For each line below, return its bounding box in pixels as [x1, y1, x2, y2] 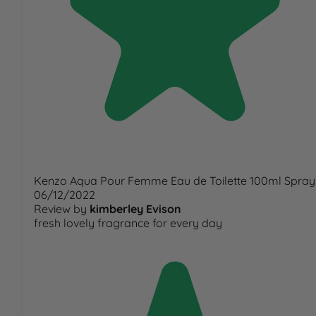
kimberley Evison [90, 202, 181, 217]
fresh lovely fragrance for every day [34, 216, 222, 231]
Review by [34, 202, 87, 217]
